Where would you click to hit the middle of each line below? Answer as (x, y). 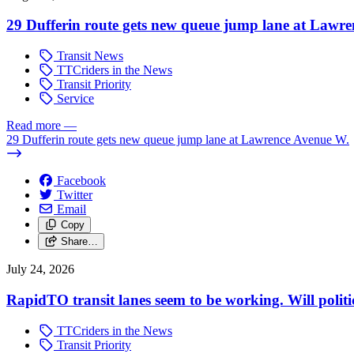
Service (74, 99)
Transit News (88, 56)
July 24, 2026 (40, 269)
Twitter (75, 195)
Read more (34, 126)
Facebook (81, 181)
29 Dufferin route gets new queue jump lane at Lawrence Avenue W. (178, 140)
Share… (79, 242)
